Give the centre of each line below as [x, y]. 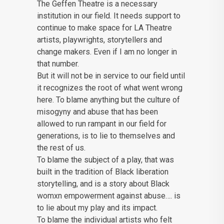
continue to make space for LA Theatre [104, 28]
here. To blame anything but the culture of [108, 100]
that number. [58, 64]
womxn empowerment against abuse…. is [109, 196]
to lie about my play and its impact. [97, 208]
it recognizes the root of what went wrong [110, 88]
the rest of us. [61, 148]
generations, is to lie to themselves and [106, 136]
